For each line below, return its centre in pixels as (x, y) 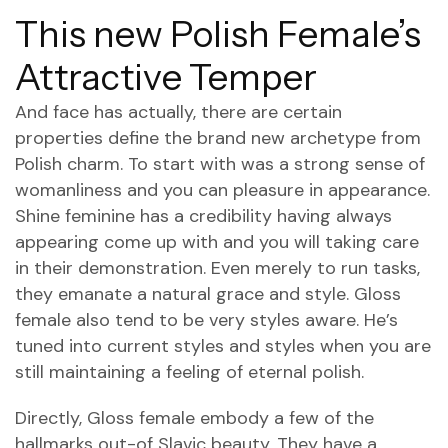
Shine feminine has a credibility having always (203, 216)
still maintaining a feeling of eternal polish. (189, 372)
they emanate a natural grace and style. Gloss (208, 294)
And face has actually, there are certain (178, 112)
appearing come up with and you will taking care (217, 242)
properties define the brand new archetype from (218, 138)
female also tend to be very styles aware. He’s (206, 320)
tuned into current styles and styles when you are (223, 346)
